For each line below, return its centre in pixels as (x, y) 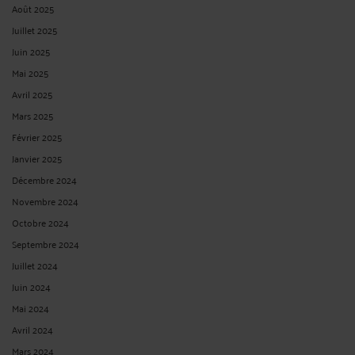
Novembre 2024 (45, 200)
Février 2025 (37, 136)
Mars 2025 (32, 115)
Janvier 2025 (37, 158)
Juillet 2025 (34, 29)
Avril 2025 (32, 94)
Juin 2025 (31, 51)
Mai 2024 (31, 307)
